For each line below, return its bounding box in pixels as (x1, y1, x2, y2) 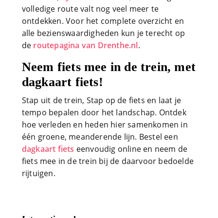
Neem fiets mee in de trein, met (21, 59, 196, 74)
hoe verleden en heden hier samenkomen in (21, 119, 188, 130)
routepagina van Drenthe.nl (33, 39, 138, 51)
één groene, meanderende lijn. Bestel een (21, 131, 178, 142)
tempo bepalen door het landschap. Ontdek (21, 107, 186, 118)
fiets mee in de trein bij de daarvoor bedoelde (21, 155, 194, 166)
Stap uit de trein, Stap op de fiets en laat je (21, 94, 181, 106)
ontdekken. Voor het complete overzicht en (21, 15, 184, 26)
